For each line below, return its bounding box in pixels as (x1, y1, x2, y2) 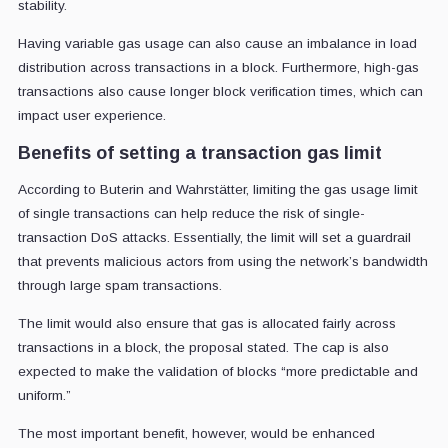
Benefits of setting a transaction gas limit (17, 142, 382, 163)
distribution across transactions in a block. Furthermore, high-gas (17, 59, 419, 75)
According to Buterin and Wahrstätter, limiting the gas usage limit (17, 181, 418, 197)
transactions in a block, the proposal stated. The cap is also (17, 339, 389, 355)
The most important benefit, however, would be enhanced (17, 425, 375, 441)
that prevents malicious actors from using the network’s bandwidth (17, 253, 428, 269)
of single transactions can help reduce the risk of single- (17, 205, 365, 221)
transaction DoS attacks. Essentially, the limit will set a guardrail (17, 229, 411, 245)
